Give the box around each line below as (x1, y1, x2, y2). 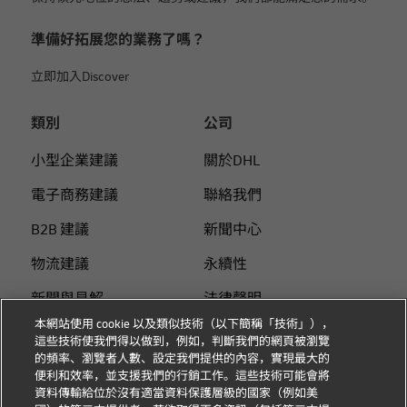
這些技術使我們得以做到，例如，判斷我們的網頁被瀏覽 (35, 334, 331, 349)
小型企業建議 (31, 152, 118, 170)
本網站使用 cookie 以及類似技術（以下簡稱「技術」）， (35, 317, 334, 332)
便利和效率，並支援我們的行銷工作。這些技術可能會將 (35, 369, 331, 383)
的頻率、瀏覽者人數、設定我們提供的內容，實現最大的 (35, 352, 331, 366)
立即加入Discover (31, 69, 129, 84)
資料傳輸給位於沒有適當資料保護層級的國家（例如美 (35, 386, 319, 401)
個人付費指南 (31, 359, 118, 377)
